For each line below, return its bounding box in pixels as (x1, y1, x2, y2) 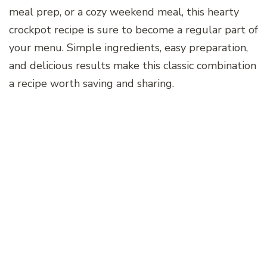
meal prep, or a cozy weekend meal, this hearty (9, 5, 239, 20)
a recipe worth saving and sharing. (9, 76, 174, 91)
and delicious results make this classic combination (9, 58, 256, 73)
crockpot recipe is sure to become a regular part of (9, 23, 258, 38)
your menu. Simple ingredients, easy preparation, (9, 41, 248, 55)
